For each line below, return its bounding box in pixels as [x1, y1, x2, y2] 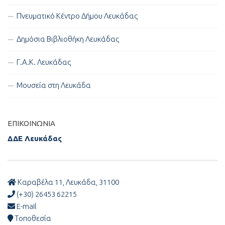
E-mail [15, 202, 37, 211]
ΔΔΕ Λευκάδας [8, 134, 62, 143]
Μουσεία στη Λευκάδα [17, 81, 91, 90]
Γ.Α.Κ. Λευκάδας [17, 58, 71, 67]
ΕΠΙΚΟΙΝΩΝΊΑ [8, 119, 55, 128]
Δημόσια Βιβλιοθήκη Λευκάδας [17, 35, 119, 44]
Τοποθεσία [13, 214, 51, 223]
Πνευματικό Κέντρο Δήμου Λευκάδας [17, 12, 138, 21]
